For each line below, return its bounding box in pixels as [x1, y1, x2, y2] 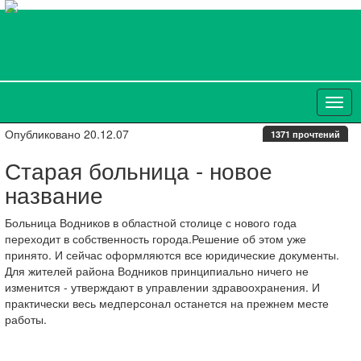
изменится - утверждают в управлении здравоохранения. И [5, 279, 320, 295]
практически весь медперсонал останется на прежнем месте [5, 295, 329, 311]
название [5, 178, 103, 210]
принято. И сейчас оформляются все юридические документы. [5, 247, 339, 263]
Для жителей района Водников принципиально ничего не [5, 263, 309, 279]
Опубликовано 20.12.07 [5, 126, 129, 142]
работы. [5, 311, 47, 327]
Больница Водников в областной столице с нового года [5, 214, 297, 230]
